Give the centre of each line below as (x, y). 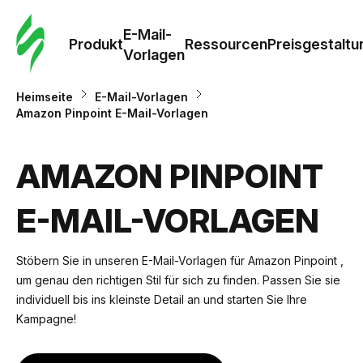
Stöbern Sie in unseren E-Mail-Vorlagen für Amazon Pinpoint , (180, 261)
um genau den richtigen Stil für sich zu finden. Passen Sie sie (178, 280)
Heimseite (45, 97)
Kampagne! (46, 319)
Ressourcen (226, 44)
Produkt (96, 44)
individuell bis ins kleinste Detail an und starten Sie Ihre (162, 299)
